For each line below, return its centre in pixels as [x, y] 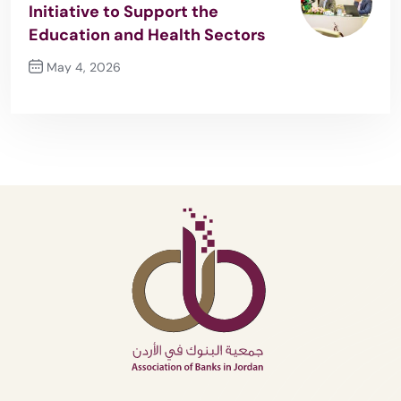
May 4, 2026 [82, 68]
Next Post [60, 98]
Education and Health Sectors [147, 35]
